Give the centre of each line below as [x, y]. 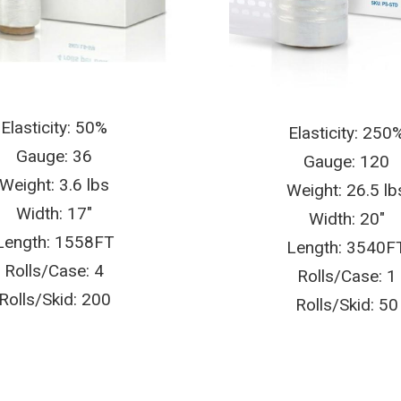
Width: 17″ [55, 213]
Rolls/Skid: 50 [346, 305]
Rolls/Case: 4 [55, 270]
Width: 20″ [346, 219]
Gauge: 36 [55, 156]
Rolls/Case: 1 [346, 277]
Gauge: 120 [347, 162]
